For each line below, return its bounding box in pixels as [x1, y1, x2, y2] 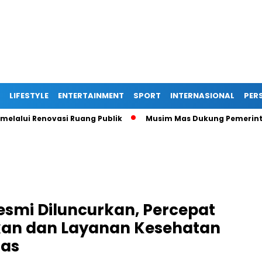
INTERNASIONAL [170, 90, 235, 101]
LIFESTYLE [9, 90, 49, 101]
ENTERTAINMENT [58, 90, 124, 101]
